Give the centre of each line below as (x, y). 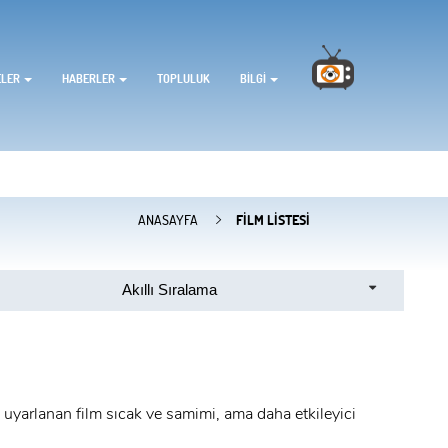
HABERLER (90, 77)
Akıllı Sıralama (169, 289)
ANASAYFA (168, 219)
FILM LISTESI (273, 219)
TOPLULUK (184, 77)
